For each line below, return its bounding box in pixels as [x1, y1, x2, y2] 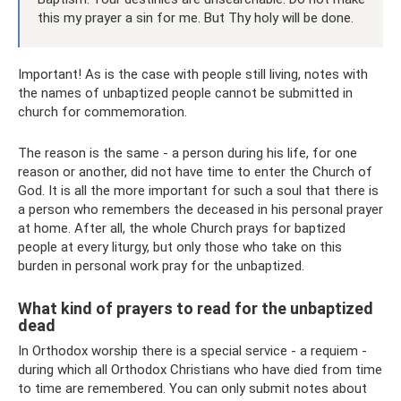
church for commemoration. [18, 104, 187, 120]
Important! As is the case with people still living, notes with [18, 66, 368, 82]
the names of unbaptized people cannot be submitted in [18, 85, 353, 101]
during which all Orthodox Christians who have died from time [18, 362, 382, 378]
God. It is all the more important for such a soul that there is [18, 183, 379, 199]
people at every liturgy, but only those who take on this [18, 239, 342, 255]
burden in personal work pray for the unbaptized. [18, 258, 304, 274]
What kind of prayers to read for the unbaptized [18, 299, 373, 318]
